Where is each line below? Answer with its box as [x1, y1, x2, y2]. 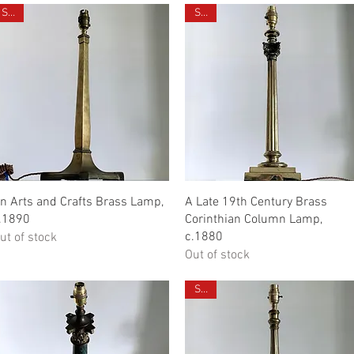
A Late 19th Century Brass [185, 194, 327, 211]
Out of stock [185, 247, 250, 264]
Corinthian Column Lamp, [185, 212, 322, 228]
